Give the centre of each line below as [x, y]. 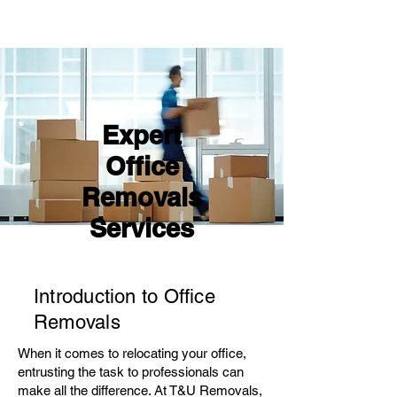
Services [142, 228]
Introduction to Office [125, 296]
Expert [142, 135]
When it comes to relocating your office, [132, 353]
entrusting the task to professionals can [131, 372]
